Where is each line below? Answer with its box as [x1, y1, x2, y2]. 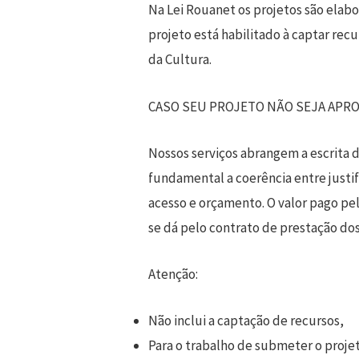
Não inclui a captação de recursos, [148, 312, 345, 330]
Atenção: [148, 264, 199, 283]
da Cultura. [148, 50, 212, 69]
